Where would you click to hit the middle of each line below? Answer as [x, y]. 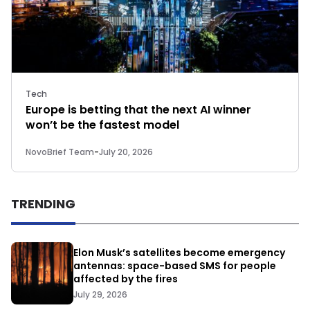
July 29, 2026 [100, 294]
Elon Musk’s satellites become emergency [179, 253]
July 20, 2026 [126, 152]
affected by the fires [126, 279]
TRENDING [43, 204]
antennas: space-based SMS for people [175, 266]
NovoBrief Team [60, 152]
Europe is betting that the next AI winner [138, 110]
